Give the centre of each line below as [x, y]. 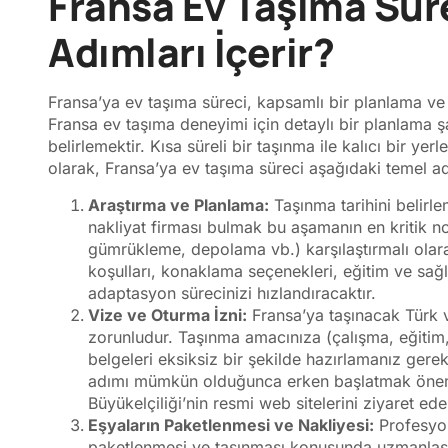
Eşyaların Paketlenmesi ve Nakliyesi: [231, 424]
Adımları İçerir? [191, 52]
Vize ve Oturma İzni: [167, 314]
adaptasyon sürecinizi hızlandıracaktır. [232, 292]
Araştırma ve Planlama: [178, 204]
